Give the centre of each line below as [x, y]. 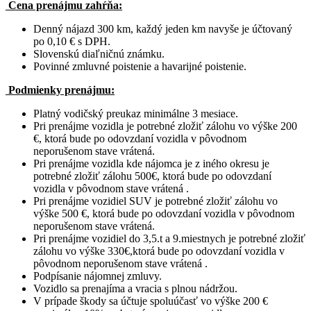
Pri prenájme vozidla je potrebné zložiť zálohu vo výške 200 [165, 126]
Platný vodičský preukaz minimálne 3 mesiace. [136, 113]
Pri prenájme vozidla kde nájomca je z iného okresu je [151, 163]
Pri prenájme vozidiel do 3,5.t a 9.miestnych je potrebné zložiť [169, 238]
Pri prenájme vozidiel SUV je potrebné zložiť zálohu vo [155, 201]
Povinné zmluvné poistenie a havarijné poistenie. [140, 66]
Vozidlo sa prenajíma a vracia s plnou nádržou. [135, 288]
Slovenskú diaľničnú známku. [99, 53]
